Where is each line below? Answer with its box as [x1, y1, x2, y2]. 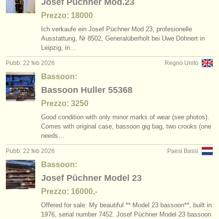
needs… [41, 132, 65, 139]
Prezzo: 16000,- [41, 187, 97, 196]
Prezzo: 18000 [41, 11, 93, 20]
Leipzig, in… [41, 44, 76, 51]
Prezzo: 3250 [41, 99, 88, 108]
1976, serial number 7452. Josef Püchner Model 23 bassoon [41, 211, 211, 218]
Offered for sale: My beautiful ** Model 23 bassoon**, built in [41, 201, 212, 209]
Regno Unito [165, 60, 198, 66]
